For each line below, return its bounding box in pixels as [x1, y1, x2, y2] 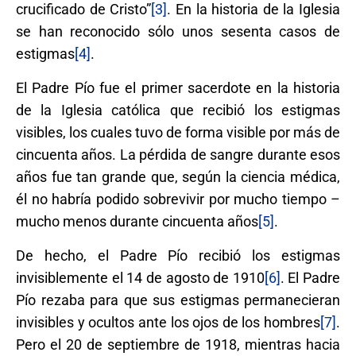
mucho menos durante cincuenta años [16, 212, 258, 230]
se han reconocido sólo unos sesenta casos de [16, 22, 340, 40]
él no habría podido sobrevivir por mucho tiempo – [16, 190, 340, 207]
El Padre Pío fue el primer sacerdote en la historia [16, 79, 340, 96]
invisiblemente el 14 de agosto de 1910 [16, 269, 265, 286]
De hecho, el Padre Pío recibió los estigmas [16, 246, 340, 264]
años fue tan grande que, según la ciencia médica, [16, 168, 340, 185]
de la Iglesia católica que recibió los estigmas [16, 101, 340, 118]
